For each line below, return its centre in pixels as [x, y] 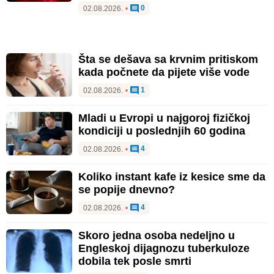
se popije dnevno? [127, 190]
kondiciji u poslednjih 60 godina [162, 131]
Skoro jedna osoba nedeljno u [157, 236]
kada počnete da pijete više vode [164, 72]
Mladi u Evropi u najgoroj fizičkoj [164, 118]
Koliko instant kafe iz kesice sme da [172, 177]
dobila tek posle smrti [135, 261]
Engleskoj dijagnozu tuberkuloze [164, 249]
